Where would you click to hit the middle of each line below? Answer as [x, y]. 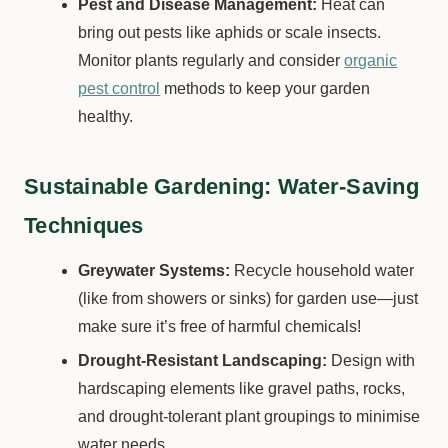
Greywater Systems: [154, 270]
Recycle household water [322, 270]
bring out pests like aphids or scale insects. [230, 32]
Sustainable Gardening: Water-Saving [221, 186]
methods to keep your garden [265, 88]
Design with [371, 360]
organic [371, 60]
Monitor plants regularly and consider [211, 60]
